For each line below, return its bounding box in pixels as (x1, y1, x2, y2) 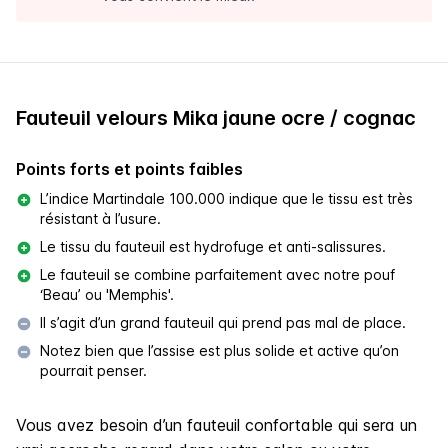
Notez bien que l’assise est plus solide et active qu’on (40, 341, 399, 359)
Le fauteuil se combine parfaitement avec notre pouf (40, 265, 395, 283)
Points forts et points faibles (16, 158, 243, 179)
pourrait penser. (40, 361, 147, 379)
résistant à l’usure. (40, 209, 161, 227)
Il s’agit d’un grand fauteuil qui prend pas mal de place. (40, 313, 406, 331)
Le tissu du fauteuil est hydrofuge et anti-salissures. (40, 237, 386, 255)
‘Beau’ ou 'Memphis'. (40, 285, 174, 303)
